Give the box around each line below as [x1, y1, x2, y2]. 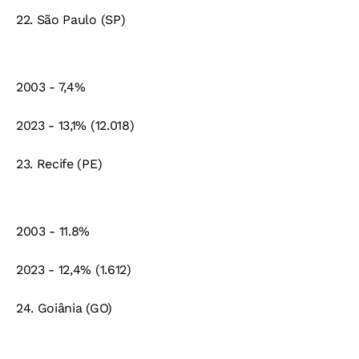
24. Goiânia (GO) [16, 301, 112, 317]
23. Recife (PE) [16, 156, 103, 172]
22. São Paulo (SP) [16, 12, 126, 28]
